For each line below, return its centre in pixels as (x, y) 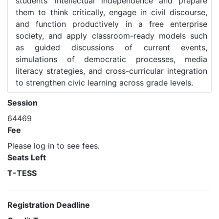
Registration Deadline (49, 205)
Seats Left (27, 157)
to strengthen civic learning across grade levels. (104, 83)
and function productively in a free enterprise (111, 24)
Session (22, 103)
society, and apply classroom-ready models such (111, 36)
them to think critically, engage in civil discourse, (111, 12)
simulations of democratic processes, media (111, 59)
